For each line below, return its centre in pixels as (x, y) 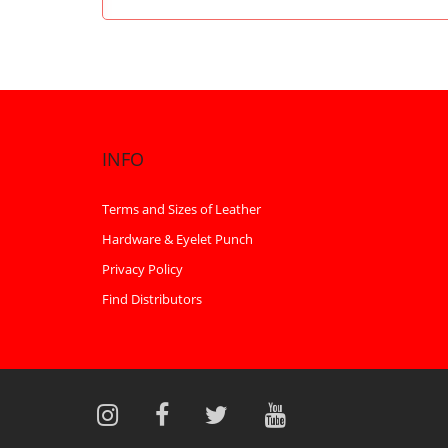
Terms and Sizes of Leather (181, 209)
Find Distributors (152, 299)
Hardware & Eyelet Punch (177, 239)
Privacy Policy (142, 269)
